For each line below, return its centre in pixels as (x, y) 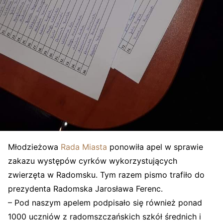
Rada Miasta (84, 147)
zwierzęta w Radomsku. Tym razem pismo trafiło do (106, 174)
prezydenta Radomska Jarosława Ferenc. (85, 188)
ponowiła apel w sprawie (155, 147)
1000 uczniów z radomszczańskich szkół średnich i (105, 216)
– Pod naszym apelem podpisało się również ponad (105, 202)
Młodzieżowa (34, 147)
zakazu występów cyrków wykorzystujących (93, 161)
